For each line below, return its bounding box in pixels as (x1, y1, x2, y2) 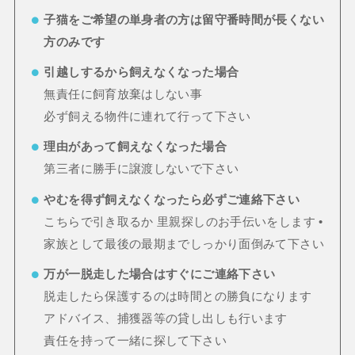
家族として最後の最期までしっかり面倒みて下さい (44, 237, 324, 250)
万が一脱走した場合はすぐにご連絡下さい (44, 268, 276, 281)
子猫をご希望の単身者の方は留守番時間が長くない (44, 13, 324, 26)
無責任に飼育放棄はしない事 (44, 88, 203, 101)
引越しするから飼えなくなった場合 (44, 66, 239, 79)
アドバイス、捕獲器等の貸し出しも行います (44, 312, 288, 326)
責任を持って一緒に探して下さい (44, 334, 227, 348)
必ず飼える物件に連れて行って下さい (44, 110, 251, 124)
